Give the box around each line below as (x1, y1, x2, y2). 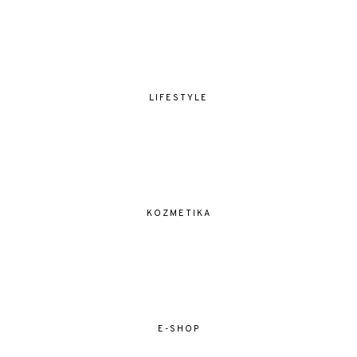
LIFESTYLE (149, 92, 208, 104)
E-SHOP (157, 324, 200, 335)
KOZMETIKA (146, 208, 211, 220)
